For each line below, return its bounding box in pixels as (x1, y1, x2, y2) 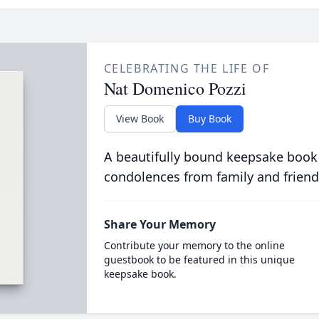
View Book (115, 112, 164, 125)
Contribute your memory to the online (103, 239, 285, 252)
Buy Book (187, 112, 231, 125)
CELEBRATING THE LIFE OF (103, 61, 270, 76)
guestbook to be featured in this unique (103, 253, 295, 266)
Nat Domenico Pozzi (103, 77, 246, 100)
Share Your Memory (103, 216, 216, 232)
